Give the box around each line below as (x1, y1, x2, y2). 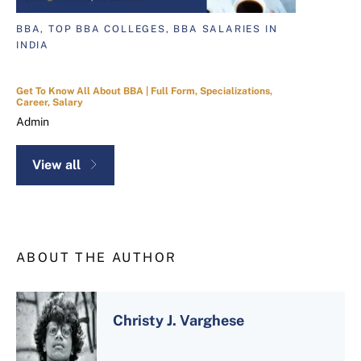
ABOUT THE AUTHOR (16, 250, 177, 266)
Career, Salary (16, 97, 83, 109)
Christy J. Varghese (113, 312, 244, 330)
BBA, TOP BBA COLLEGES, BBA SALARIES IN (16, 23, 278, 35)
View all (32, 157, 81, 173)
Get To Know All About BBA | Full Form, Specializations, (16, 85, 272, 98)
